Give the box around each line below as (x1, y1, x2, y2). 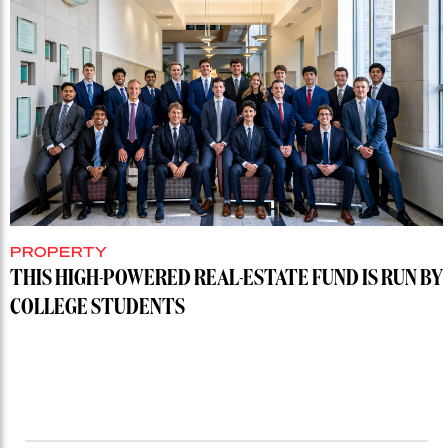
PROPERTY (10, 242, 108, 261)
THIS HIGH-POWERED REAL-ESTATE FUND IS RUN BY (10, 268, 443, 291)
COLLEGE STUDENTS (10, 297, 185, 320)
